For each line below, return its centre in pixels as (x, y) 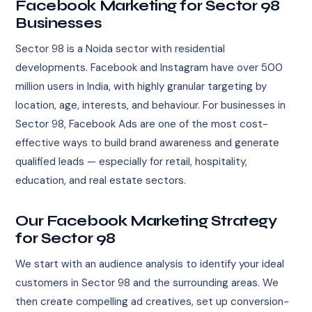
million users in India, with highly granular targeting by (141, 87)
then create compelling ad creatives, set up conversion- (153, 302)
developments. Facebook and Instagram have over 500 (149, 68)
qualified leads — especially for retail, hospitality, (132, 162)
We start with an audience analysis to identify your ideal (150, 264)
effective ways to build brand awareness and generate (148, 143)
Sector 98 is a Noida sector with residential (120, 49)
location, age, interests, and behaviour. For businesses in (151, 106)
